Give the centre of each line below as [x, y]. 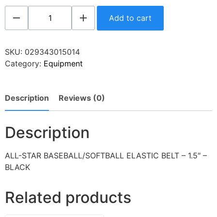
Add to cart [131, 18]
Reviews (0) [82, 98]
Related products [68, 198]
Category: [24, 64]
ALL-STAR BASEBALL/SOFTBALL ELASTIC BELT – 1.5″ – [106, 156]
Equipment [63, 64]
